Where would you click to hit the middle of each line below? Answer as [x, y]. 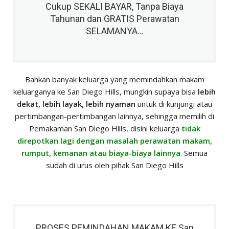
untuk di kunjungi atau [174, 104]
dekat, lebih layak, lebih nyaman [76, 104]
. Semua [194, 153]
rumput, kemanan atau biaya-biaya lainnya [101, 153]
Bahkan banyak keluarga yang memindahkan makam [114, 79]
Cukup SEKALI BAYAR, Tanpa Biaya [114, 7]
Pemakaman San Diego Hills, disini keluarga [105, 129]
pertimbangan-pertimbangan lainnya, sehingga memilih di [114, 116]
